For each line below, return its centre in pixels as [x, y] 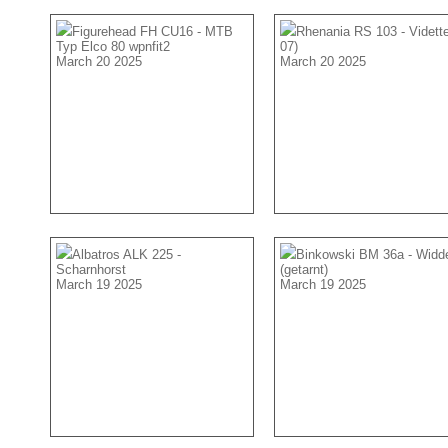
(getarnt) [304, 269]
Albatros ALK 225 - [126, 254]
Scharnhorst [91, 269]
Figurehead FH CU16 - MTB [152, 31]
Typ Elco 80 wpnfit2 [113, 46]
